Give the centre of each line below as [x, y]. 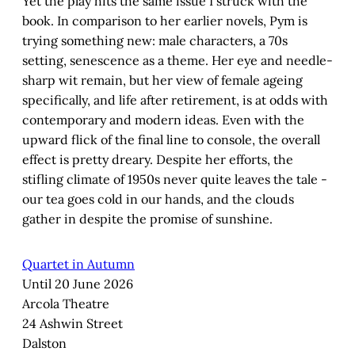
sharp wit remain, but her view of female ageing [162, 80]
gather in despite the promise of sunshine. [147, 219]
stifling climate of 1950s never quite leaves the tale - [175, 179]
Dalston [44, 344]
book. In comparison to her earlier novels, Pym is [165, 21]
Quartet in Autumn [78, 264]
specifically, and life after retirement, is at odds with [175, 100]
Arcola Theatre [66, 304]
